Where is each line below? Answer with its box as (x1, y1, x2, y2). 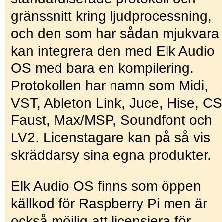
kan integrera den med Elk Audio (11, 43, 215, 58)
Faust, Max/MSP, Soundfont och (11, 112, 212, 128)
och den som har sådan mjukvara (11, 25, 219, 41)
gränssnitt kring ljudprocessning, (11, 8, 212, 24)
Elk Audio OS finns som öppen (11, 178, 201, 194)
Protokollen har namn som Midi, (11, 77, 208, 93)
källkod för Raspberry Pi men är (11, 195, 207, 211)
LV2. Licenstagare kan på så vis (11, 129, 210, 145)
